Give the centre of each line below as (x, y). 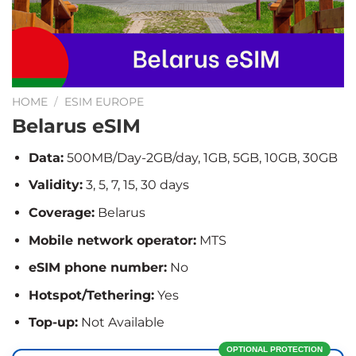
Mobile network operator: (112, 240)
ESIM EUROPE (104, 102)
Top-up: (53, 323)
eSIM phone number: (97, 268)
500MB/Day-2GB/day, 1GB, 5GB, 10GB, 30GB (200, 157)
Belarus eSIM (76, 126)
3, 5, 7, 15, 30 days (135, 185)
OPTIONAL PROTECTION (275, 350)
